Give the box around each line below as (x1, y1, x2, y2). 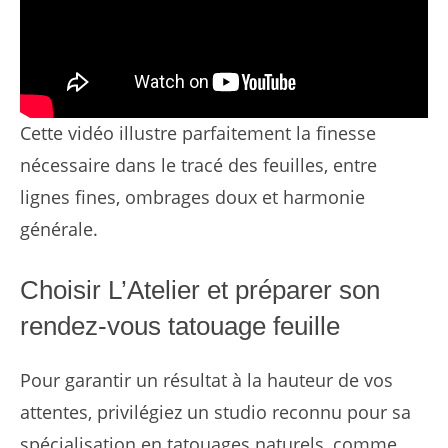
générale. (20, 217, 98, 242)
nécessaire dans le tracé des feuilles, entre (20, 153, 377, 178)
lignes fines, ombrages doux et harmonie (20, 185, 365, 210)
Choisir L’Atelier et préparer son (20, 275, 380, 306)
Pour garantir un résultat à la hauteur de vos (20, 368, 393, 393)
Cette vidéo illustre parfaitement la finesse (20, 121, 376, 146)
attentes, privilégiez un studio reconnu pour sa (20, 400, 411, 425)
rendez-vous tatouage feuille (20, 311, 340, 342)
